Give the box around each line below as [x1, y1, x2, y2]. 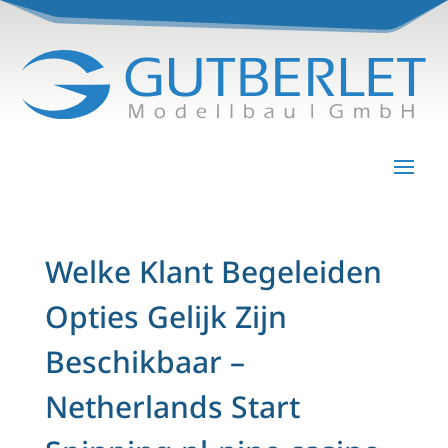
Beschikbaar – [44, 340, 245, 382]
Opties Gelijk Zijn [44, 295, 287, 337]
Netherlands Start [44, 385, 300, 427]
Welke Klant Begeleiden [44, 250, 382, 292]
